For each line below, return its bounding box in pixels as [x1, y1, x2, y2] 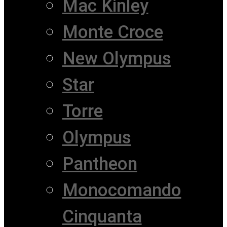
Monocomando [62, 180, 181, 201]
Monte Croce [62, 22, 163, 43]
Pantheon [62, 154, 137, 175]
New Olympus [62, 48, 171, 69]
